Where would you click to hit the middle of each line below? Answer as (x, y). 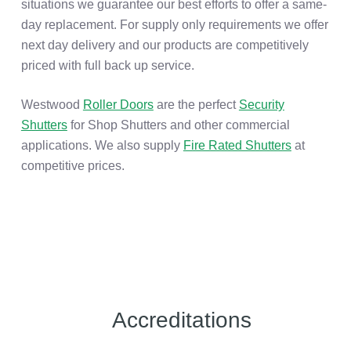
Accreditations (182, 320)
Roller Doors (118, 105)
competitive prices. (72, 166)
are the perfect (196, 105)
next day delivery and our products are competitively (165, 45)
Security (261, 105)
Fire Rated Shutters (237, 146)
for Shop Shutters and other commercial (178, 125)
